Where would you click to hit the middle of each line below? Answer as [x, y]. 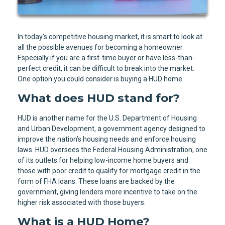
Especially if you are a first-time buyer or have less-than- [106, 58]
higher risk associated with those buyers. [82, 203]
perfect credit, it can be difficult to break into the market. [106, 68]
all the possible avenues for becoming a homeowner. [101, 47]
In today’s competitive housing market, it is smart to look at [110, 36]
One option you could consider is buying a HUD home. [101, 79]
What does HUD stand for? [99, 98]
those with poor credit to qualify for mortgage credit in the [109, 171]
